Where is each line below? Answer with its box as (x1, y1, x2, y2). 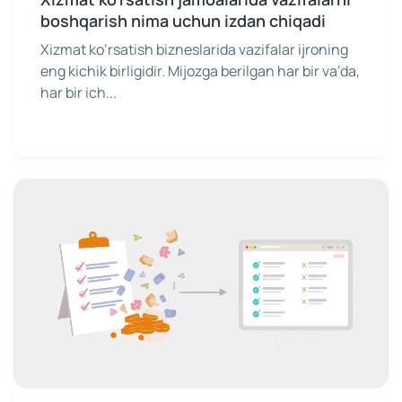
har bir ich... (40, 83, 117, 103)
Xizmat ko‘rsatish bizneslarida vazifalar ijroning (40, 39, 348, 60)
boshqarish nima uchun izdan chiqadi (40, 10, 326, 32)
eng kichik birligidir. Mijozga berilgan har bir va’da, (40, 61, 360, 82)
